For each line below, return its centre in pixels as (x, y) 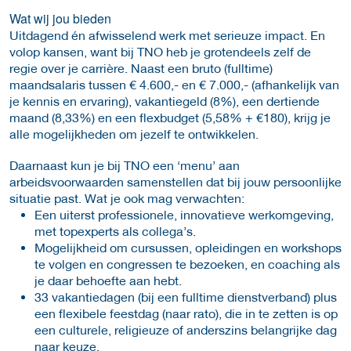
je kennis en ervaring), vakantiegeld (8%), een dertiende (165, 100)
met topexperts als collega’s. (115, 230)
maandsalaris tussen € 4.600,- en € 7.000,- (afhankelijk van (174, 84)
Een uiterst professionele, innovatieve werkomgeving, (184, 214)
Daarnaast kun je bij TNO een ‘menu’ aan (125, 165)
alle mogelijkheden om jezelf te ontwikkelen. (134, 133)
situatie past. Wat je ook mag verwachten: (127, 197)
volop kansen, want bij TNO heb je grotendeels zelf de (160, 51)
